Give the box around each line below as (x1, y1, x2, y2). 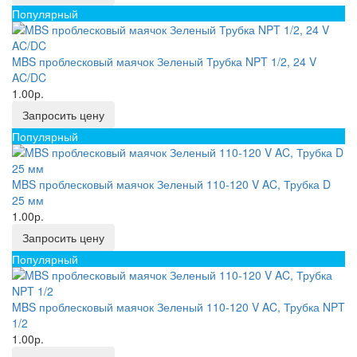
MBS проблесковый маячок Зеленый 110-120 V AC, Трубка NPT (12, 299, 345, 315)
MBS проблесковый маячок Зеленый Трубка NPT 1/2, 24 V (12, 53, 316, 69)
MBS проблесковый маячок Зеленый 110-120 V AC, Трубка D (12, 176, 331, 192)
